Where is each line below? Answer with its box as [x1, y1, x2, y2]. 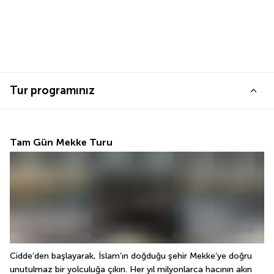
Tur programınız [10, 84, 95, 97]
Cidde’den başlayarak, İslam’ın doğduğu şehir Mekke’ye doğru [10, 250, 252, 261]
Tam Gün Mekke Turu [10, 136, 113, 148]
